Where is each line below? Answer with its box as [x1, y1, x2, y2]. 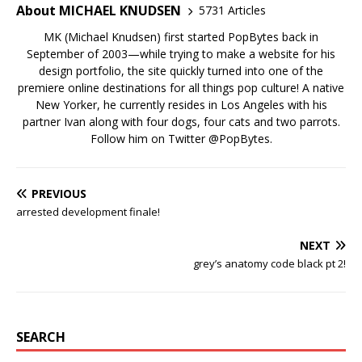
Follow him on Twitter [90, 130, 208, 146]
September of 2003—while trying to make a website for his [27, 45, 335, 61]
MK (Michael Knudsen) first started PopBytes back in [44, 28, 318, 44]
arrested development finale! [16, 204, 160, 219]
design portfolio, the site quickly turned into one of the [39, 62, 323, 78]
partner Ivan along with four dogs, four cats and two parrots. [22, 113, 340, 129]
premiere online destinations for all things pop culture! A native [18, 79, 344, 95]
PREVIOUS [32, 185, 86, 201]
